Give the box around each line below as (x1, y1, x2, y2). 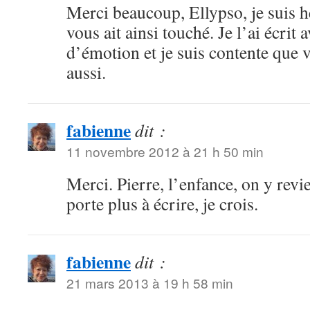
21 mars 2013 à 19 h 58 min (66, 273, 233, 293)
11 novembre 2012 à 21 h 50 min (66, 142, 264, 161)
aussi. (66, 60, 106, 84)
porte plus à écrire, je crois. (66, 192, 258, 216)
